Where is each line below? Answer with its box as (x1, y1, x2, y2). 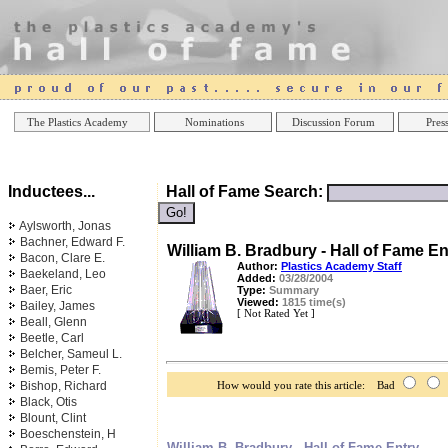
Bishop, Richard (20, 379, 107, 393)
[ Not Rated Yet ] (237, 308, 315, 319)
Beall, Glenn (20, 315, 87, 329)
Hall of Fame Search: (158, 183, 327, 200)
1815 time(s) (279, 296, 346, 308)
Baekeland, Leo (20, 267, 106, 281)
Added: (237, 272, 276, 284)
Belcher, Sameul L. (20, 347, 122, 361)
